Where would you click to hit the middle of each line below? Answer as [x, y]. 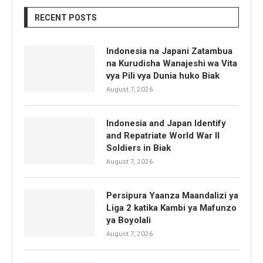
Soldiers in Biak [139, 148]
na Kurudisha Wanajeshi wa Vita [172, 63]
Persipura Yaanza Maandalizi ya [172, 195]
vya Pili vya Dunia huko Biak [163, 76]
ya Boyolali [129, 220]
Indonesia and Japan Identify [166, 123]
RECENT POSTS [66, 18]
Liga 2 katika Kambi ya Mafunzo [171, 208]
